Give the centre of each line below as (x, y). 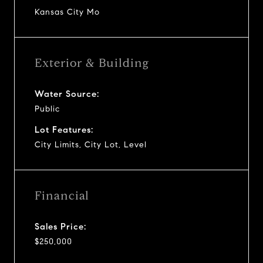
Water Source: (67, 94)
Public (47, 109)
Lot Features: (64, 129)
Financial (62, 195)
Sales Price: (60, 226)
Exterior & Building (92, 63)
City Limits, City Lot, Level (91, 144)
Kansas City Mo (67, 12)
